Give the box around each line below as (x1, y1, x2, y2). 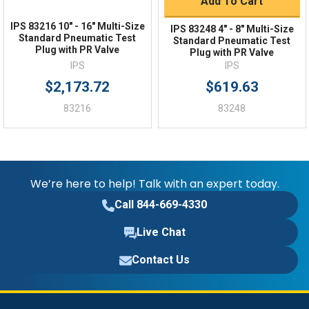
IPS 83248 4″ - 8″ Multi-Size (170, 23, 294, 35)
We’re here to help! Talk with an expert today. (30, 175, 279, 192)
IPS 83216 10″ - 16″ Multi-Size (10, 21, 145, 32)
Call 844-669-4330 (114, 197, 207, 211)
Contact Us (132, 252, 190, 266)
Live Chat (136, 225, 186, 239)
